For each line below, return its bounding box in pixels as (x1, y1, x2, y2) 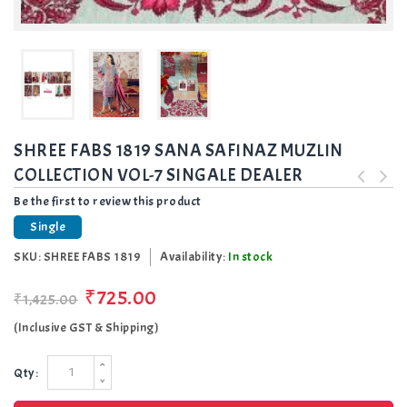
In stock (228, 248, 273, 264)
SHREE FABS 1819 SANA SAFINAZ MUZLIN (14, 138, 343, 162)
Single (30, 218, 65, 234)
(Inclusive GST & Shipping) (14, 319, 159, 335)
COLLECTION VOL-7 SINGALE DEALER (14, 163, 303, 186)
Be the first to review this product (14, 193, 202, 209)
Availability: (160, 248, 228, 264)
